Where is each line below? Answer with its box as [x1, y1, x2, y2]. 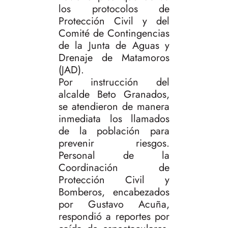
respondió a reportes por [59, 209, 169, 224]
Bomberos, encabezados [59, 185, 169, 200]
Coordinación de [59, 160, 169, 176]
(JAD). [59, 63, 84, 78]
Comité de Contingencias [59, 26, 169, 41]
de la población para [59, 124, 169, 139]
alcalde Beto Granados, [59, 87, 169, 102]
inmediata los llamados [59, 111, 169, 127]
